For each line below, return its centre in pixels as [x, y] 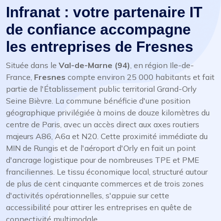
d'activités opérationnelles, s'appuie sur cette [88, 195]
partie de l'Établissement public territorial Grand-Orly [101, 89]
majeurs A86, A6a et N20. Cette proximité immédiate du [107, 136]
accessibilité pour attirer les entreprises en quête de [99, 207]
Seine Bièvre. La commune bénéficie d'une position [98, 101]
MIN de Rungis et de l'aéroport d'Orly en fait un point [101, 148]
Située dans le [32, 65]
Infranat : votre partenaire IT [104, 12]
